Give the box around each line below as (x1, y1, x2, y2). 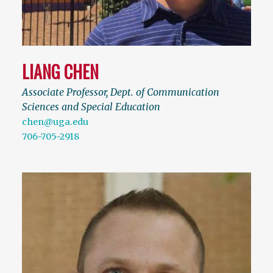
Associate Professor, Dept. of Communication (22, 86, 219, 99)
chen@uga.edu (22, 116, 88, 128)
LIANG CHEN (22, 59, 99, 85)
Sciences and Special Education (22, 101, 160, 113)
